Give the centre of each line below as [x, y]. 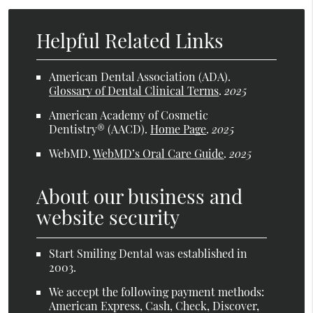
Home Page [179, 129]
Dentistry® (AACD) [97, 129]
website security [108, 217]
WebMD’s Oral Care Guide [159, 154]
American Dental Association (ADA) [139, 77]
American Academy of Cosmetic [129, 115]
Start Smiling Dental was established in [148, 254]
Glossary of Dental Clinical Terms [134, 91]
